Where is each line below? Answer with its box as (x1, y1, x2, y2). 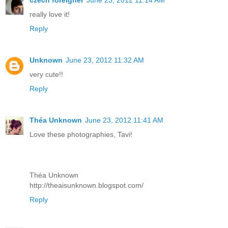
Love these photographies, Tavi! (30, 130, 132, 139)
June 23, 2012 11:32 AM (66, 56, 144, 65)
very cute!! (30, 70, 63, 79)
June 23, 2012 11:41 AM (85, 116, 163, 125)
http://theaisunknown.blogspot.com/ (30, 181, 144, 190)
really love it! (30, 10, 70, 19)
